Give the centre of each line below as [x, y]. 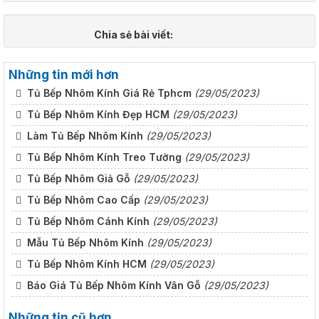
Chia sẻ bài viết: [135, 35]
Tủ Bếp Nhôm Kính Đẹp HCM [97, 115]
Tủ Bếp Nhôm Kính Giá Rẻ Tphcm [108, 93]
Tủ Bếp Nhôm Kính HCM [85, 264]
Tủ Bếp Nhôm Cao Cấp [82, 200]
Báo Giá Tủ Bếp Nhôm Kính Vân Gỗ [113, 286]
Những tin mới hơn [64, 75]
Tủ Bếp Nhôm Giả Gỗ [77, 179]
